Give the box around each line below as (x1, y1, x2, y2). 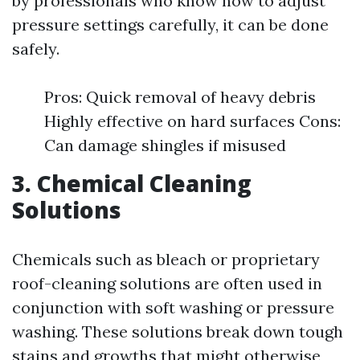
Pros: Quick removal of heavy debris (44, 87, 316, 107)
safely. (12, 39, 59, 59)
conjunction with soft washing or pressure (12, 297, 334, 317)
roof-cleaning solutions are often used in (12, 273, 322, 293)
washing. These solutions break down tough (12, 321, 343, 342)
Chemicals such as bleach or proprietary (12, 249, 320, 269)
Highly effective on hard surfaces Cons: (44, 111, 341, 131)
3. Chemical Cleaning (12, 168, 252, 198)
